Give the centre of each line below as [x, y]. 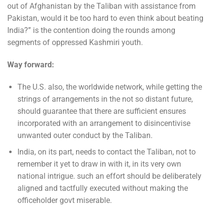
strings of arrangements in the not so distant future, [105, 99]
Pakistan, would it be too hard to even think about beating [105, 18]
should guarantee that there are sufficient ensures [101, 111]
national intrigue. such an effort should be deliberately [109, 176]
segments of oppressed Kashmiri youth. [75, 43]
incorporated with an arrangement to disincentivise [104, 123]
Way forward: [31, 65]
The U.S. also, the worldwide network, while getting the [109, 87]
